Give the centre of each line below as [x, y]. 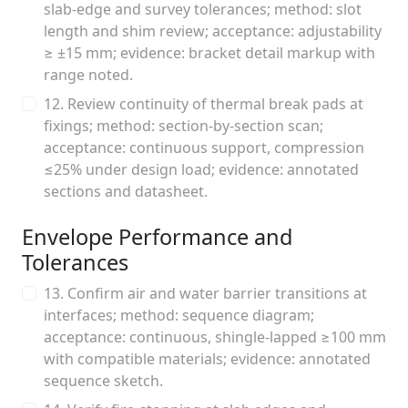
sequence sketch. [103, 381]
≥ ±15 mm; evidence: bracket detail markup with [209, 53]
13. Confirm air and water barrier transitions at [205, 293]
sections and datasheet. [126, 191]
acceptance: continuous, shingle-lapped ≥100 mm [215, 337]
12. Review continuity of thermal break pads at [204, 104]
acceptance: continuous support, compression [204, 148]
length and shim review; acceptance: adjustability [213, 31]
